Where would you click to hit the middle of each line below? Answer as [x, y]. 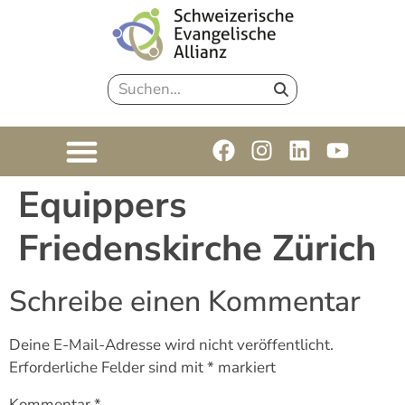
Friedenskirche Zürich [197, 248]
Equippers [103, 205]
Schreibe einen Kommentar [185, 301]
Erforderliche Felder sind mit [108, 367]
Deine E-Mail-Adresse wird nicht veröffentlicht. [171, 344]
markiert [245, 367]
